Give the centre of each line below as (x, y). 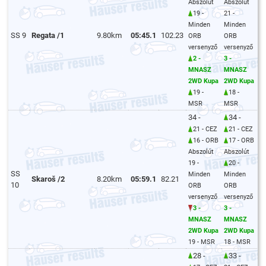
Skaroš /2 (48, 179)
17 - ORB (242, 140)
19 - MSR (202, 242)
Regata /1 (48, 35)
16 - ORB (206, 140)
